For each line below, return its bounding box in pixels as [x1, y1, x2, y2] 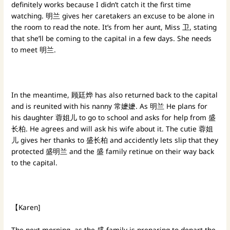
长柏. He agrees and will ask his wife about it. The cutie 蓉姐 [11, 123, 214, 133]
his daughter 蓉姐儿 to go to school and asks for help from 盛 [11, 112, 216, 122]
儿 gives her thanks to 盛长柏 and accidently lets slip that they [11, 135, 219, 145]
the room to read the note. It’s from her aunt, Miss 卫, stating [11, 22, 217, 32]
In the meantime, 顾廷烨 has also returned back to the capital [11, 89, 218, 100]
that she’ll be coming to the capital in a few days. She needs [11, 33, 212, 43]
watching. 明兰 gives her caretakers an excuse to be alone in [11, 10, 215, 21]
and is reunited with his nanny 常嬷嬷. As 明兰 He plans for [11, 101, 208, 111]
